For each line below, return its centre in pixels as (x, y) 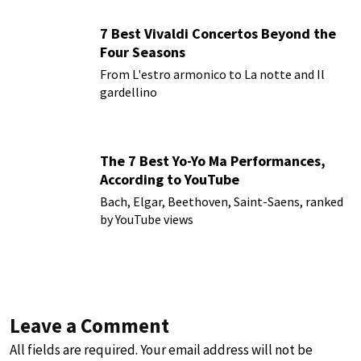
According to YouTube (170, 179)
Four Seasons (143, 52)
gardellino (129, 91)
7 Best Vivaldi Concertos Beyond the (218, 33)
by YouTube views (147, 219)
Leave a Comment (89, 326)
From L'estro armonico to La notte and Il (212, 74)
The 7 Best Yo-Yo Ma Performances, (213, 160)
